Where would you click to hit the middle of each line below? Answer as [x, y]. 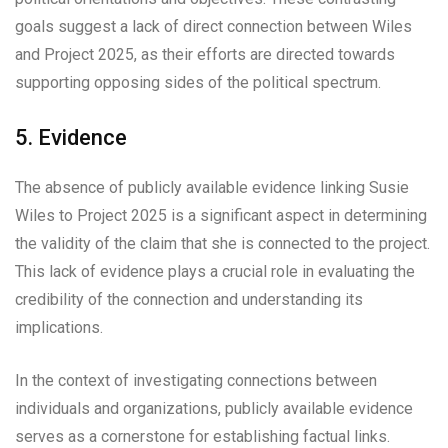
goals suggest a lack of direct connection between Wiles [213, 26]
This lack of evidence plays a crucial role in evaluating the [215, 271]
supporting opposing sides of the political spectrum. [198, 82]
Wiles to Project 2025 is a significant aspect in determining [221, 215]
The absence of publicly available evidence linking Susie [212, 187]
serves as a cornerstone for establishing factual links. [202, 436]
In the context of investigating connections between [196, 380]
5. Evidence [71, 137]
